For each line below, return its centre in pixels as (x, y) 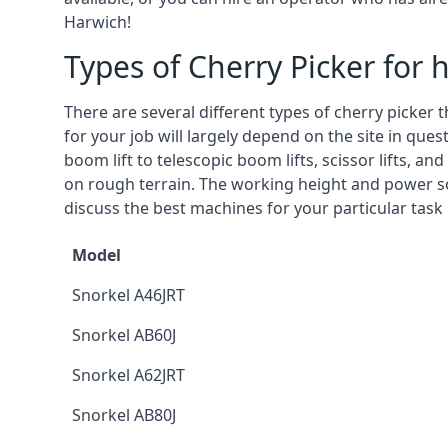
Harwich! (97, 22)
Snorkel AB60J (124, 335)
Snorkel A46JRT (128, 295)
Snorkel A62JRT (128, 375)
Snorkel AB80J (124, 415)
